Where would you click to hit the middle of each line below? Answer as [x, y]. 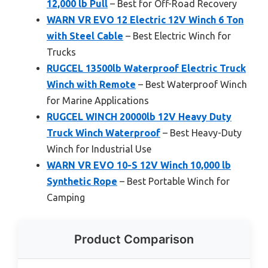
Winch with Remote [91, 84]
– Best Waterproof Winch [191, 84]
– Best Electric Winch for [177, 36]
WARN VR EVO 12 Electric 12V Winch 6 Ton [145, 19]
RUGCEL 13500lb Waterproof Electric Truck [146, 68]
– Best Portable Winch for [173, 181]
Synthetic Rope [82, 181]
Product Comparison [134, 239]
